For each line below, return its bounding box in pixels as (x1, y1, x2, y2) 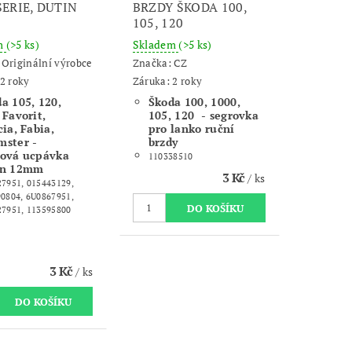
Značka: (132, 56, 174, 71)
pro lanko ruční (148, 120, 235, 136)
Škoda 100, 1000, (148, 93, 240, 109)
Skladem (132, 36, 179, 52)
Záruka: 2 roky (132, 73, 203, 88)
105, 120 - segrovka (148, 107, 259, 123)
